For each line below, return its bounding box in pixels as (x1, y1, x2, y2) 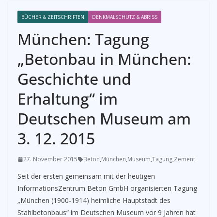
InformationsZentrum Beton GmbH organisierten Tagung (17, 184, 197, 193)
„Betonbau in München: (17, 48, 191, 69)
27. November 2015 (23, 155, 77, 163)
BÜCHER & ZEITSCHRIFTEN (21, 14, 84, 20)
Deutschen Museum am (17, 108, 191, 129)
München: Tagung (17, 29, 149, 49)
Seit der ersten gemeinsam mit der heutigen (17, 171, 155, 181)
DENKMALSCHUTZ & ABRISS (92, 14, 157, 20)
